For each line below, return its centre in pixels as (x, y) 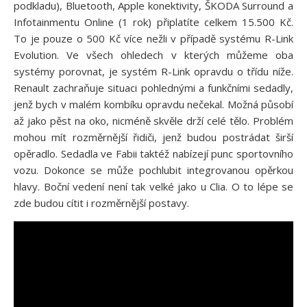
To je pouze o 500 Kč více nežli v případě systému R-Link (153, 39)
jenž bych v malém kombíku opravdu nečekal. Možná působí (153, 105)
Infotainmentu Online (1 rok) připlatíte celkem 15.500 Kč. (153, 22)
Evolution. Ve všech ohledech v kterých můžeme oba (153, 55)
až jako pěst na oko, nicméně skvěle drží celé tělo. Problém (153, 121)
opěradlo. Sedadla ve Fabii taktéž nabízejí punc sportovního (153, 154)
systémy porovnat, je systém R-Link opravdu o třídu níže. (153, 72)
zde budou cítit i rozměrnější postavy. (101, 203)
